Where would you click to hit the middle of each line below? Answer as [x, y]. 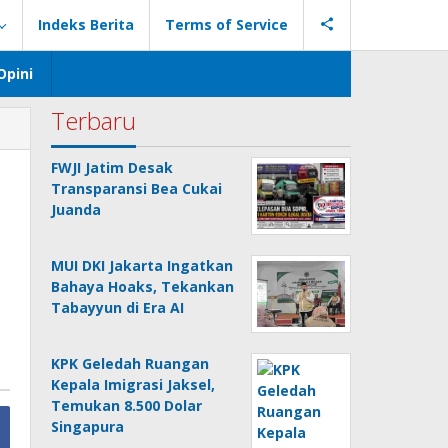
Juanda [76, 209]
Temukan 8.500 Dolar [127, 405]
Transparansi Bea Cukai [137, 188]
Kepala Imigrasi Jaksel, [133, 384]
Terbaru [94, 120]
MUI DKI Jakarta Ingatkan [142, 265]
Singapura [88, 426]
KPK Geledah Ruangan [130, 363]
